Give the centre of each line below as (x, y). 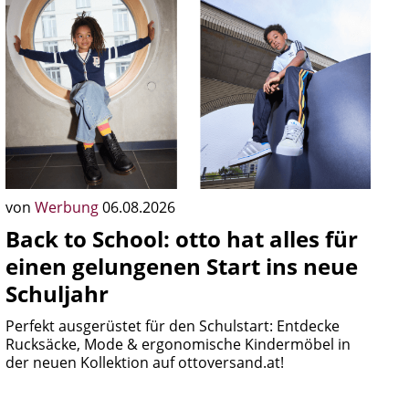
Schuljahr (57, 294)
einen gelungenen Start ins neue (182, 266)
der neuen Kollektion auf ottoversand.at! (145, 362)
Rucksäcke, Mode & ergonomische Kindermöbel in (178, 344)
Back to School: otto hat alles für (182, 239)
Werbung (68, 207)
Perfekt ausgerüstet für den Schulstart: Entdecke (173, 326)
